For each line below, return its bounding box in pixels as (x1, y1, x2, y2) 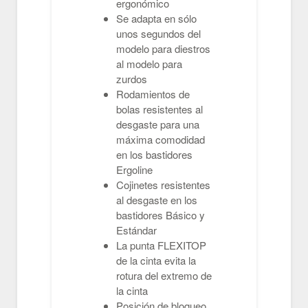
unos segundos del (116, 26, 201, 41)
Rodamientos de (116, 87, 190, 101)
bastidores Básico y (116, 208, 205, 222)
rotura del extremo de (116, 268, 212, 283)
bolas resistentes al (116, 102, 203, 116)
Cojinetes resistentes (116, 177, 210, 192)
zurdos (116, 71, 147, 86)
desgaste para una (116, 117, 199, 131)
